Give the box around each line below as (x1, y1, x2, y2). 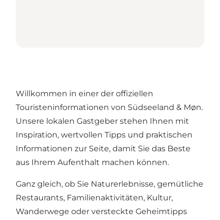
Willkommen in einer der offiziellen (16, 89, 153, 99)
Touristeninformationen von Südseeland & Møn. (16, 103, 203, 112)
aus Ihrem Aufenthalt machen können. (16, 158, 169, 167)
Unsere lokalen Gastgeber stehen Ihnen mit (16, 116, 189, 126)
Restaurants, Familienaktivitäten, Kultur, (16, 193, 173, 203)
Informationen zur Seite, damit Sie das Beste (16, 144, 191, 154)
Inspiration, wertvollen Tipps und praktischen (16, 130, 192, 140)
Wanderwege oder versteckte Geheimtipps (16, 207, 187, 217)
